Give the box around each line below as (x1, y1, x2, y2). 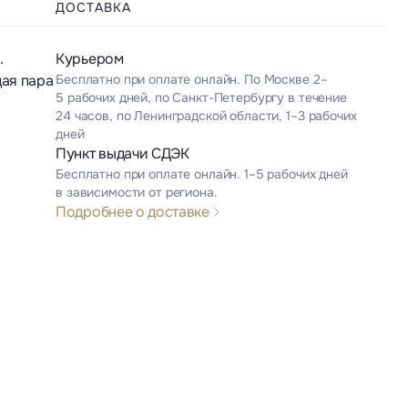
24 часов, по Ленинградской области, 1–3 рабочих (56, 107, 357, 125)
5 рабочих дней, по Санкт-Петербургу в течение (56, 89, 347, 107)
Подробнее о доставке (56, 202, 209, 222)
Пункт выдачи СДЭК (56, 144, 189, 164)
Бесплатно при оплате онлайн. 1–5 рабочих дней (56, 166, 348, 183)
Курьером (56, 49, 124, 69)
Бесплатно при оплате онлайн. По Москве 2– (56, 71, 328, 88)
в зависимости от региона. (56, 184, 218, 201)
